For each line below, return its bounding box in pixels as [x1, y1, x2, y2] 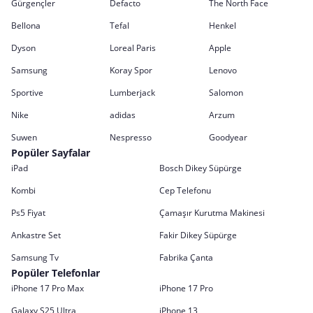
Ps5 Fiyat [11, 207, 45, 219]
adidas [110, 109, 136, 121]
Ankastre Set [11, 229, 61, 241]
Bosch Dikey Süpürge [159, 162, 242, 174]
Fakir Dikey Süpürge [159, 229, 237, 241]
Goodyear [208, 131, 247, 143]
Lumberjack [110, 87, 156, 99]
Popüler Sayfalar [11, 146, 90, 159]
